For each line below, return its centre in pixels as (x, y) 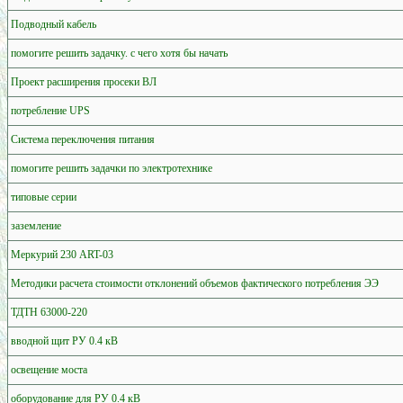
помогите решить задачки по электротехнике (112, 168)
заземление (36, 225)
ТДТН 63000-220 (49, 312)
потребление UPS (50, 110)
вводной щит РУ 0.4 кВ (64, 340)
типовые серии (44, 197)
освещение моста (49, 369)
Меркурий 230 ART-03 (62, 254)
